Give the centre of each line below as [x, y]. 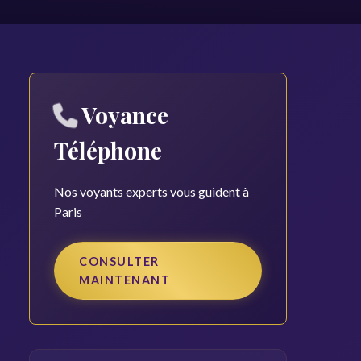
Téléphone [108, 150]
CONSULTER [119, 261]
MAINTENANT [124, 280]
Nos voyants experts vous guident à [151, 191]
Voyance [122, 115]
